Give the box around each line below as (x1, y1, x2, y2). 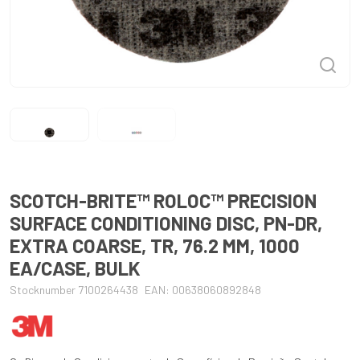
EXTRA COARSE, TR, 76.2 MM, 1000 (10, 234, 300, 258)
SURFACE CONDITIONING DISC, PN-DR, (10, 211, 322, 235)
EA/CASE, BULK (10, 256, 141, 280)
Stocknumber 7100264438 (10, 283, 138, 297)
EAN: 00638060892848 (145, 283, 261, 297)
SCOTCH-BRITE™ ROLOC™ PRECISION (10, 189, 317, 213)
